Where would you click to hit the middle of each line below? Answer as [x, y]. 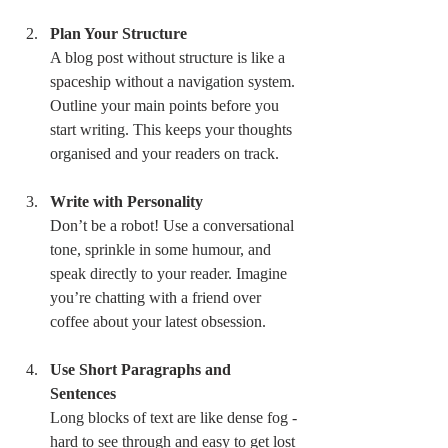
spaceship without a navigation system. [174, 81]
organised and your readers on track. [164, 153]
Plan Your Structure [118, 33]
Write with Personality [126, 201]
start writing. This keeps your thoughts [173, 129]
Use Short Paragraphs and [142, 369]
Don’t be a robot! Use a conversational [174, 225]
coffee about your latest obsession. [158, 321]
